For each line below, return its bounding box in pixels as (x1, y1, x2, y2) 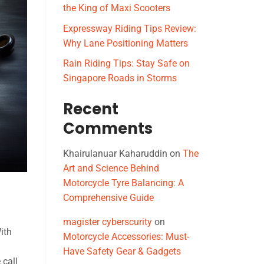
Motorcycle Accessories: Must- (63, 231, 189, 243)
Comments (63, 118, 153, 140)
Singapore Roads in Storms (63, 72, 177, 84)
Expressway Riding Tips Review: (63, 22, 196, 34)
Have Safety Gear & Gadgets (63, 246, 181, 258)
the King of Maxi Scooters (63, 2, 170, 14)
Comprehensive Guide (63, 192, 154, 204)
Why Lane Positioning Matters (63, 37, 188, 49)
